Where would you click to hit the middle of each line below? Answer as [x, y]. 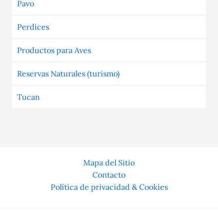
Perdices [33, 27]
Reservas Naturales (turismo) [68, 74]
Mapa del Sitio [109, 163]
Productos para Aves [54, 50]
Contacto [109, 175]
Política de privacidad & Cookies [109, 187]
